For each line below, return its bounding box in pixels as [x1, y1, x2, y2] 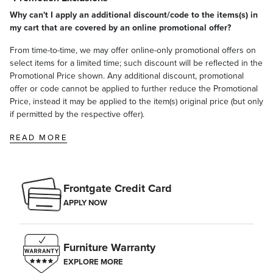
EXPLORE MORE [63, 256, 123, 268]
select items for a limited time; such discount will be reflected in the [10, 56, 263, 69]
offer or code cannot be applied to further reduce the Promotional [10, 82, 258, 94]
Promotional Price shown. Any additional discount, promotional [10, 69, 244, 82]
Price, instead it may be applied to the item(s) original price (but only [10, 94, 263, 107]
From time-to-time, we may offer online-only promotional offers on [10, 43, 256, 56]
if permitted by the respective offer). [10, 107, 144, 120]
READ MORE [10, 132, 68, 143]
